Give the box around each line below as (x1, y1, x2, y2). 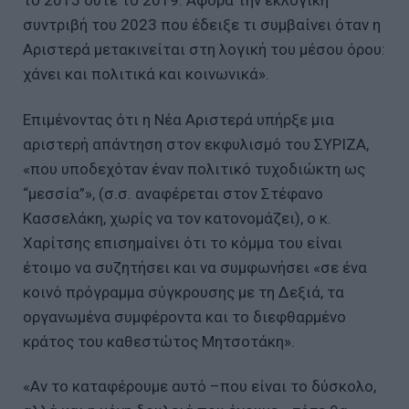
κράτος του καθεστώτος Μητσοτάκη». (23, 331, 295, 351)
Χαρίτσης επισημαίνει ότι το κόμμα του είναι (23, 233, 342, 252)
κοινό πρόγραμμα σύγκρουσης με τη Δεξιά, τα (23, 282, 344, 301)
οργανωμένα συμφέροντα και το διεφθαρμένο (23, 307, 346, 326)
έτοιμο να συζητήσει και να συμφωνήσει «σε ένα (23, 257, 367, 277)
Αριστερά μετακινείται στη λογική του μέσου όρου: (23, 39, 385, 58)
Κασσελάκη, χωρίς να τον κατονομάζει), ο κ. (23, 208, 331, 227)
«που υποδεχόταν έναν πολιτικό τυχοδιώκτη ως (23, 159, 365, 178)
